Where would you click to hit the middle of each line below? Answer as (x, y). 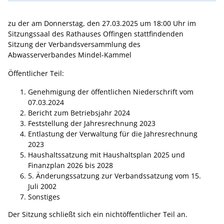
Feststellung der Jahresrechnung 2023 (92, 123)
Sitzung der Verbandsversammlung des (74, 44)
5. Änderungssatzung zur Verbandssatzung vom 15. (114, 176)
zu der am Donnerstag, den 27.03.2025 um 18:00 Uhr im (102, 23)
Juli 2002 (42, 186)
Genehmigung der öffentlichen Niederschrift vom (111, 92)
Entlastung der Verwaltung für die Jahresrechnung (113, 134)
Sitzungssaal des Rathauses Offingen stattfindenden (96, 34)
